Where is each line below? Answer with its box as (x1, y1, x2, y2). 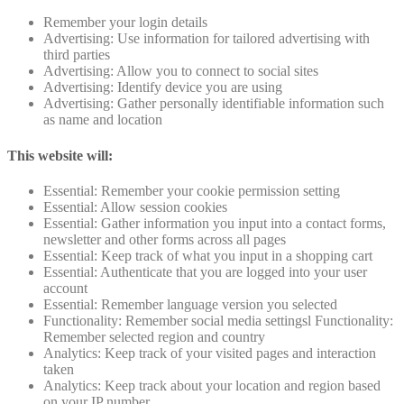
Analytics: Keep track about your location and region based (43, 377, 381, 393)
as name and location (43, 112, 162, 128)
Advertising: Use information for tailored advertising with (43, 31, 370, 47)
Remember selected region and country (43, 328, 265, 344)
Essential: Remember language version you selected (43, 296, 337, 312)
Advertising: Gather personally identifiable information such (43, 96, 384, 112)
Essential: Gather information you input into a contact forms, (43, 215, 386, 231)
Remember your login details (43, 14, 207, 31)
